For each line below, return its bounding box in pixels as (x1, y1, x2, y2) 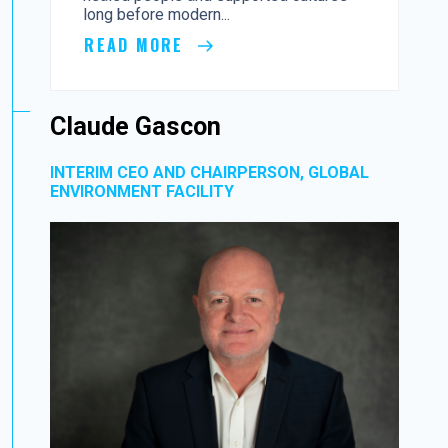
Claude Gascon (50, 112, 222, 142)
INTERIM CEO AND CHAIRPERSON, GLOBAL (50, 163, 370, 183)
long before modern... (83, 5, 231, 25)
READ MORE (84, 33, 190, 58)
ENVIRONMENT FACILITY (50, 182, 235, 202)
